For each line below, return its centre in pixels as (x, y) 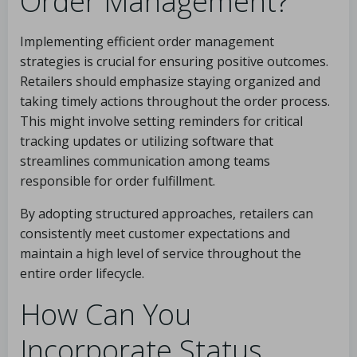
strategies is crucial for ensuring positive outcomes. (174, 61)
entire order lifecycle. (82, 273)
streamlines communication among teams (145, 161)
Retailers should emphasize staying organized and (170, 81)
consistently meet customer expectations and (155, 233)
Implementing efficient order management (147, 41)
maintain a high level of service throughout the (161, 253)
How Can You (106, 314)
